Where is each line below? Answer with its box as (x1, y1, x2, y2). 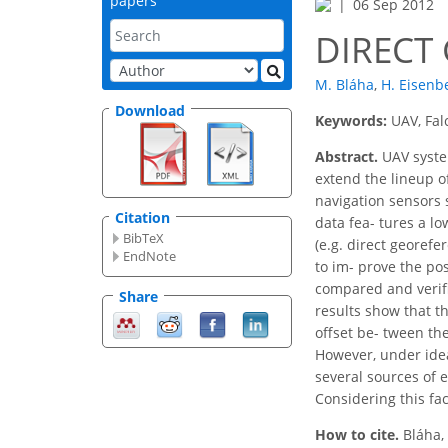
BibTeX (123, 229, 165, 248)
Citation (115, 208, 170, 228)
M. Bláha (315, 75, 374, 95)
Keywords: (315, 111, 391, 131)
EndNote (123, 247, 177, 266)
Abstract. (315, 147, 378, 167)
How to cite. (315, 425, 403, 445)
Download (115, 100, 185, 120)
